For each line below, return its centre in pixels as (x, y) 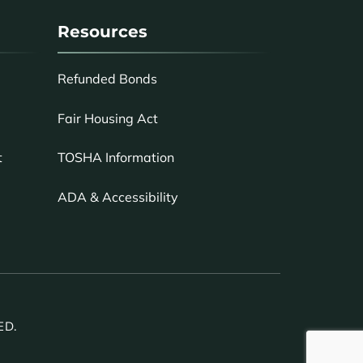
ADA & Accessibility (118, 196)
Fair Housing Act (108, 118)
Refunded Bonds (107, 79)
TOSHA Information (116, 158)
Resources (102, 32)
